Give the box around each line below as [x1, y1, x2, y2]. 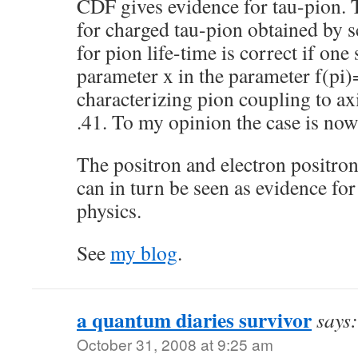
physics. [77, 197, 141, 224]
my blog [110, 239, 177, 266]
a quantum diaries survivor [77, 304, 312, 335]
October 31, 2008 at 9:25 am [77, 333, 273, 355]
